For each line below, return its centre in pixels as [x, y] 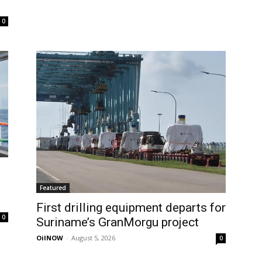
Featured [53, 188]
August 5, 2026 [93, 238]
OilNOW [50, 238]
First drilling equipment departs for [131, 208]
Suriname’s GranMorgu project [118, 223]
